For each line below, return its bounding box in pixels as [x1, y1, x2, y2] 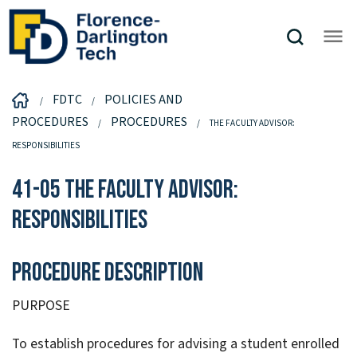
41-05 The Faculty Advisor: [12, 174, 238, 206]
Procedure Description [12, 257, 203, 289]
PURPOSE [12, 296, 70, 316]
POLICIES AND [104, 90, 182, 108]
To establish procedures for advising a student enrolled [12, 334, 339, 355]
